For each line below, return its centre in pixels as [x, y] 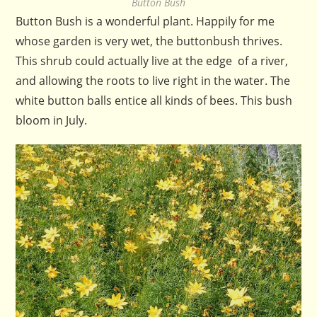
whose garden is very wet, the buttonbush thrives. [149, 41]
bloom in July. [52, 121]
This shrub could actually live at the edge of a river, [152, 61]
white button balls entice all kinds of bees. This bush [154, 101]
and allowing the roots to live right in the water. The [153, 81]
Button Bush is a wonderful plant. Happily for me [145, 22]
